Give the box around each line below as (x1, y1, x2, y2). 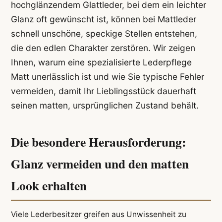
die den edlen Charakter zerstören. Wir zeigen (10, 43, 195, 54)
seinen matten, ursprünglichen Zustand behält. (10, 100, 199, 111)
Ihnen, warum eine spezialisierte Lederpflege (10, 57, 192, 68)
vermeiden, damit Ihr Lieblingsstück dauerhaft (10, 86, 196, 97)
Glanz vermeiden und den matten (10, 154, 189, 173)
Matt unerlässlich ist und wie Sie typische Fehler (10, 71, 204, 82)
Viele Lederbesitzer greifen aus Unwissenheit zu (10, 210, 186, 220)
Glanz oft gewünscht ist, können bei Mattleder (10, 14, 196, 25)
